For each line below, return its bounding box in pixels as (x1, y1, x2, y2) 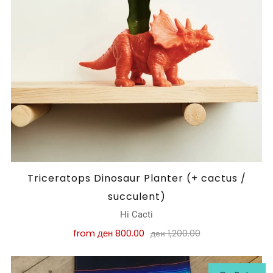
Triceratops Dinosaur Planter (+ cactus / (27, 171, 246, 185)
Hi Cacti (120, 209, 153, 220)
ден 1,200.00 (150, 228, 200, 239)
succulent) (107, 190, 166, 204)
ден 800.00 (97, 227, 144, 239)
